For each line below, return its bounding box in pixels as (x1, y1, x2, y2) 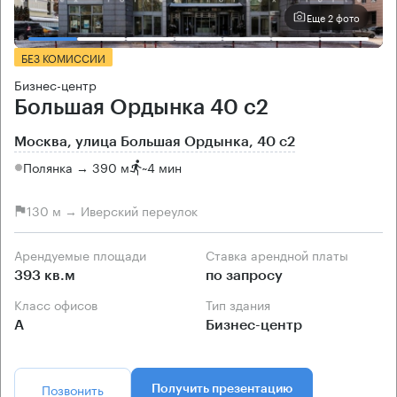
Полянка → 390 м (23, 157, 129, 177)
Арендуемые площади (22, 244, 146, 264)
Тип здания (212, 293, 270, 314)
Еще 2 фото (307, 9, 360, 26)
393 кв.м (14, 268, 75, 283)
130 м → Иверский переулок (27, 200, 198, 221)
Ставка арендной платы (214, 244, 348, 264)
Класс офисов (22, 293, 97, 314)
